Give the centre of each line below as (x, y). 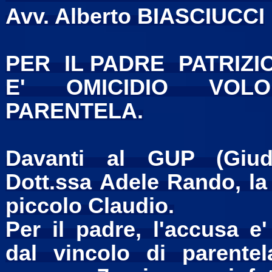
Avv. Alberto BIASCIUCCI (135, 16)
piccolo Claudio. (90, 206)
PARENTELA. (75, 111)
